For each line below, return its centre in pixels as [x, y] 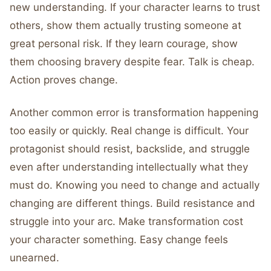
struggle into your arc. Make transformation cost [126, 221]
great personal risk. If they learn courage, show [124, 44]
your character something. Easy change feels [119, 240]
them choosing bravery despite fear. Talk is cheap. [132, 62]
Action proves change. [64, 80]
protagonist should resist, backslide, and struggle [130, 149]
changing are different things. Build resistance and [132, 203]
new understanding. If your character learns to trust [135, 7]
